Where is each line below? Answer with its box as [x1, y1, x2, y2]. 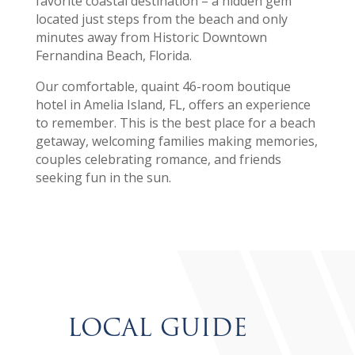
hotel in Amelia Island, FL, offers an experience [35, 96, 311, 114]
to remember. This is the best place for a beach [35, 114, 315, 132]
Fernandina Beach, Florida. [35, 47, 192, 65]
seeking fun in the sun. [35, 169, 171, 187]
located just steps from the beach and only [35, 10, 288, 29]
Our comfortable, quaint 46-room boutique [35, 78, 291, 96]
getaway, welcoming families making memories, [35, 132, 318, 151]
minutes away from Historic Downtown [35, 29, 267, 47]
